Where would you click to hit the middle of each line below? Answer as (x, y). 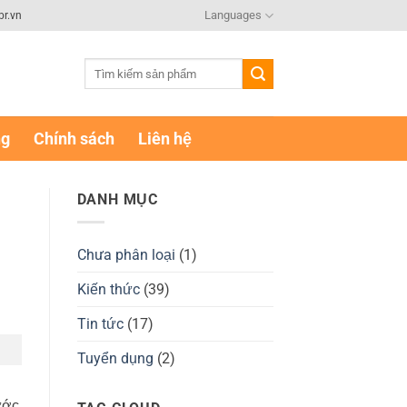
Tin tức (100, 323)
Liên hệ (165, 139)
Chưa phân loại (126, 254)
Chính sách (74, 139)
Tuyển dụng (115, 358)
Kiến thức (108, 289)
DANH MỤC (117, 199)
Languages (233, 15)
